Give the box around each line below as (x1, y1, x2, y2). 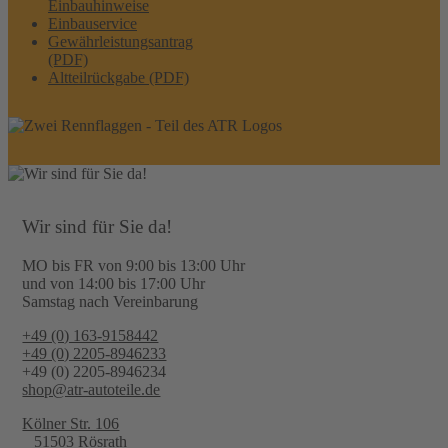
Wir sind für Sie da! (22, 216, 173, 238)
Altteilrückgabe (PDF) (48, 68, 189, 86)
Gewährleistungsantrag (48, 32, 193, 50)
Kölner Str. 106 (22, 414, 120, 432)
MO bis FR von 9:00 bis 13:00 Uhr (22, 256, 246, 274)
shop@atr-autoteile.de (22, 380, 161, 398)
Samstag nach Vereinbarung (22, 292, 199, 310)
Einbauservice (48, 14, 137, 32)
